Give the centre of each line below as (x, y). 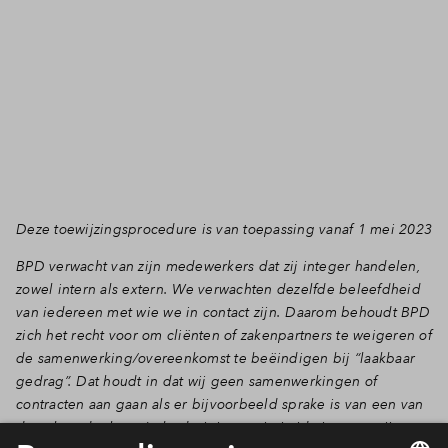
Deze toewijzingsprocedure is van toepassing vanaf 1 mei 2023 (224, 229)
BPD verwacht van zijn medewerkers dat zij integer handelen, (218, 266)
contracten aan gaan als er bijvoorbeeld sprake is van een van (220, 404)
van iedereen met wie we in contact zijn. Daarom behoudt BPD (223, 312)
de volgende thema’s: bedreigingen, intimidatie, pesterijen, (214, 427)
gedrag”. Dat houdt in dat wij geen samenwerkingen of (196, 381)
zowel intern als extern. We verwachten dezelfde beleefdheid (218, 289)
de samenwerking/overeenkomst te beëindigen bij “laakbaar (215, 358)
